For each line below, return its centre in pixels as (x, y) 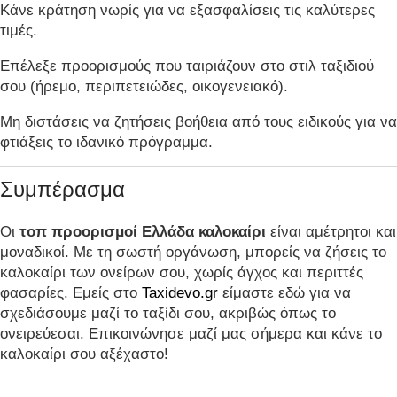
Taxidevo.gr (180, 292)
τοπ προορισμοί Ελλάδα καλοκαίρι (143, 231)
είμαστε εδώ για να (284, 292)
